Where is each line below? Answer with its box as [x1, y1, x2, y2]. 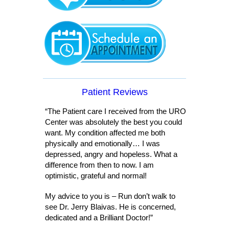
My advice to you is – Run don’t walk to [45, 191, 175, 200]
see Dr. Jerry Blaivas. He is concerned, [45, 202, 176, 211]
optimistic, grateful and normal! [45, 171, 147, 180]
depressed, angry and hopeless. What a [45, 150, 177, 158]
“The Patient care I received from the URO [45, 107, 186, 116]
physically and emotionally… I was [45, 139, 160, 148]
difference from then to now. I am [45, 161, 154, 169]
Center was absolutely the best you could [45, 118, 182, 126]
